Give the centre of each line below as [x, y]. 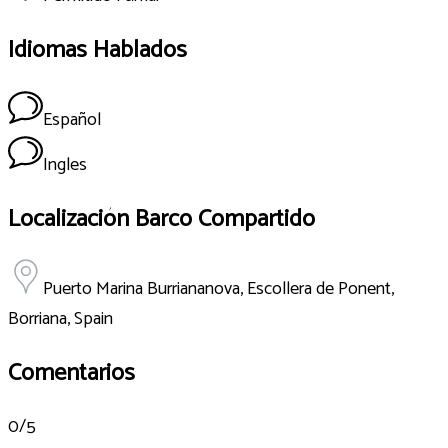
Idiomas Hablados [97, 50]
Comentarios [71, 373]
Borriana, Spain [60, 318]
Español [72, 119]
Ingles [65, 164]
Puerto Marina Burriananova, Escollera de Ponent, [218, 288]
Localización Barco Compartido [161, 219]
